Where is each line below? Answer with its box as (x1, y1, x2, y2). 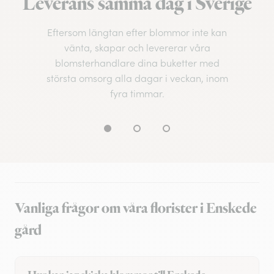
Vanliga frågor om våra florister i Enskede (15, 199, 257, 219)
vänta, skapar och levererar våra (64, 42, 210, 54)
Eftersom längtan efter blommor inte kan (47, 26, 227, 39)
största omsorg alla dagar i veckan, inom (46, 72, 228, 85)
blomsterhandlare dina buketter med (54, 57, 220, 70)
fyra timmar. (109, 87, 165, 100)
